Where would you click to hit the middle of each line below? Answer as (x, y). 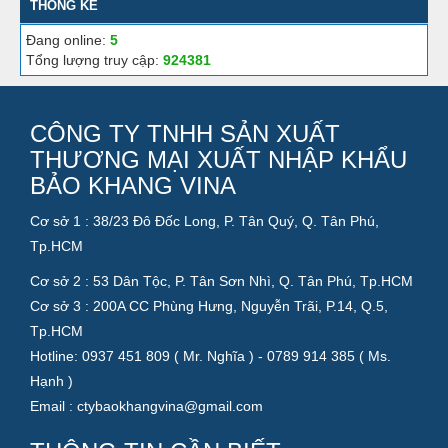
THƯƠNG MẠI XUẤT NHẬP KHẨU (218, 159)
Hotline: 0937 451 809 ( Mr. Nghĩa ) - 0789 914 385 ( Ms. (210, 356)
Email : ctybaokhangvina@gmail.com (146, 406)
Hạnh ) (51, 381)
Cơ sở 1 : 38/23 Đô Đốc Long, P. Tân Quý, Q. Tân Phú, (204, 221)
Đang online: (68, 40)
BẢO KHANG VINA (133, 185)
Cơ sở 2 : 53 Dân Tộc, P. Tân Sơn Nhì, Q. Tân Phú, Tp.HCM (221, 281)
